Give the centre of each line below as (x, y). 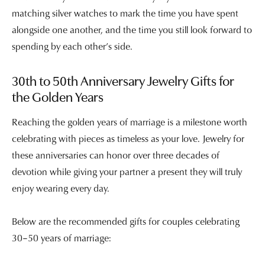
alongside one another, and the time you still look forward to (132, 30)
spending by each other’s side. (72, 46)
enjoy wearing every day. (61, 188)
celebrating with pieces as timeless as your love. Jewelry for (128, 138)
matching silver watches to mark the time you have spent (125, 13)
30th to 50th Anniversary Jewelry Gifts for (123, 83)
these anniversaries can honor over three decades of (116, 155)
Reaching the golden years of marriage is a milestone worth (130, 122)
